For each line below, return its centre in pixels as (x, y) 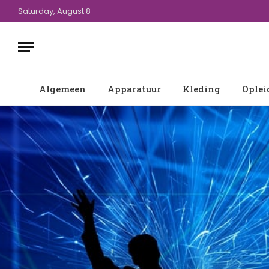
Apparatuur (134, 89)
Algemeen (62, 89)
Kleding (201, 89)
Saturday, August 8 (54, 11)
